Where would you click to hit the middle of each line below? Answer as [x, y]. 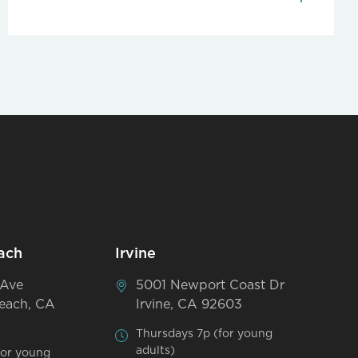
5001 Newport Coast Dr [211, 285]
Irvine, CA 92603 [189, 304]
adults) [156, 350]
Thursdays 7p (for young [205, 334]
